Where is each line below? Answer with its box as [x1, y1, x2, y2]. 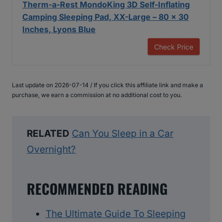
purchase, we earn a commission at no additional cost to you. [12, 91, 182, 99]
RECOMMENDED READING [27, 178, 167, 199]
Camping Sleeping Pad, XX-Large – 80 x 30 [22, 11, 189, 22]
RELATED [27, 127, 69, 139]
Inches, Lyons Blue [22, 24, 96, 34]
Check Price [154, 42, 193, 51]
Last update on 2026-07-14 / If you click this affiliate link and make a [12, 81, 203, 89]
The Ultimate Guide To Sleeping [46, 208, 186, 220]
